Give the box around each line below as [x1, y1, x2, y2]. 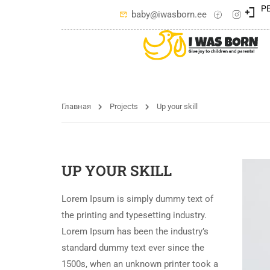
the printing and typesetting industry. [61, 210, 207, 221]
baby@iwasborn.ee [131, 9, 207, 20]
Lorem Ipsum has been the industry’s [61, 226, 209, 237]
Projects [110, 102, 138, 111]
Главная [61, 102, 91, 111]
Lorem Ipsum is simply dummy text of [61, 193, 213, 204]
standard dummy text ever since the [61, 242, 204, 253]
